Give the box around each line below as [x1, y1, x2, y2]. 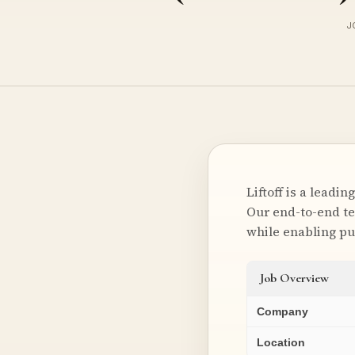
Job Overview [260, 269, 329, 286]
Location [257, 335, 305, 349]
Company [257, 304, 308, 318]
